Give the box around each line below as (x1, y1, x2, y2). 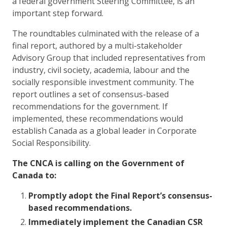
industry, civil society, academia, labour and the (12, 64, 190, 75)
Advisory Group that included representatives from (12, 52, 205, 63)
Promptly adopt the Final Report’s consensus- (28, 190, 212, 201)
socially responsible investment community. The (12, 76, 194, 88)
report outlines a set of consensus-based (12, 88, 169, 100)
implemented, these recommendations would (12, 112, 183, 124)
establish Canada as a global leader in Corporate (12, 125, 197, 136)
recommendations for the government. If (12, 100, 168, 112)
